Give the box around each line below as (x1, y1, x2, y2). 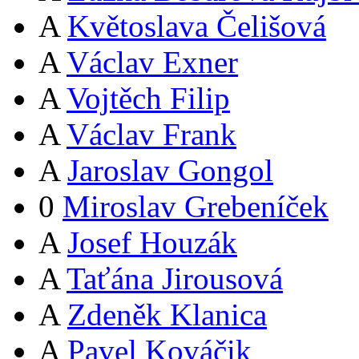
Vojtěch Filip (67, 81, 230, 115)
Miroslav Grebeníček (63, 189, 329, 224)
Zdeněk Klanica (67, 297, 267, 332)
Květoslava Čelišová (67, 9, 326, 43)
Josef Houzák (67, 225, 237, 260)
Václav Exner (67, 45, 238, 79)
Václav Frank (67, 117, 236, 151)
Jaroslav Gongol (67, 153, 273, 188)
